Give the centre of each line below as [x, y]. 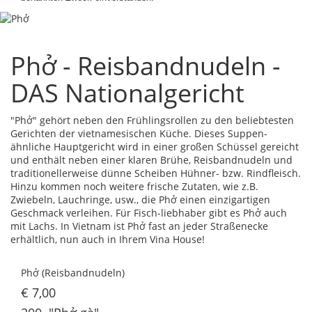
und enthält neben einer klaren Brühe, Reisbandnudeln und [151, 159]
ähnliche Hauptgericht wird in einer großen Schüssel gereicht [155, 146]
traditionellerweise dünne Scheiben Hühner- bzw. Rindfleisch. [156, 173]
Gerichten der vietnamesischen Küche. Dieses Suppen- [139, 133]
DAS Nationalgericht [127, 93]
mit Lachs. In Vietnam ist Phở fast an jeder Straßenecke [139, 226]
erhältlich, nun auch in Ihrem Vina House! [108, 239]
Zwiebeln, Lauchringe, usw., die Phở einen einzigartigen [140, 199]
